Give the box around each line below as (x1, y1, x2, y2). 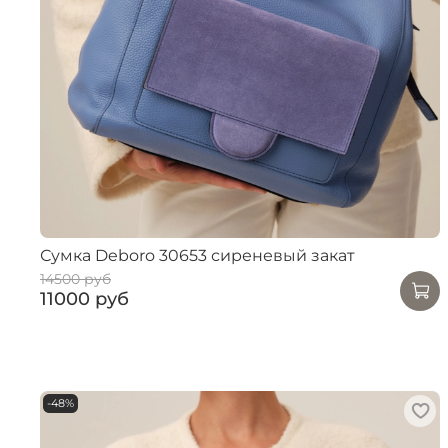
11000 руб (40, 288, 129, 311)
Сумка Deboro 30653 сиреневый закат (40, 245, 355, 265)
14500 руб (40, 270, 111, 289)
